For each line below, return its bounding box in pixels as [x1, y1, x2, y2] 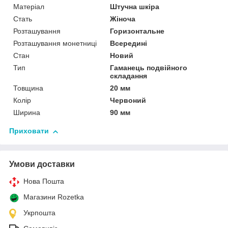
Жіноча [110, 15, 136, 23]
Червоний [110, 96, 147, 105]
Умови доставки [9, 160, 75, 169]
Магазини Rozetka [23, 193, 84, 202]
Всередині [110, 39, 148, 48]
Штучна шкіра [110, 3, 160, 11]
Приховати [9, 127, 49, 135]
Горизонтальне [110, 27, 165, 36]
